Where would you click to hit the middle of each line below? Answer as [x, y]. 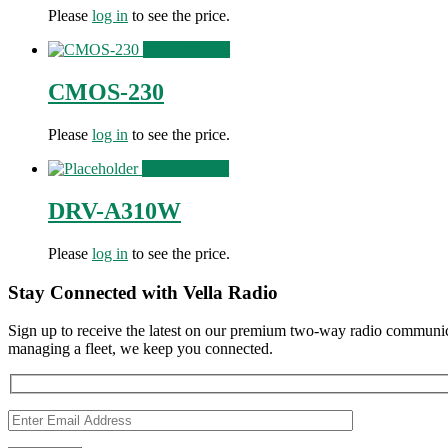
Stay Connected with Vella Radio [143, 292]
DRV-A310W [114, 211]
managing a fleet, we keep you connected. [140, 349]
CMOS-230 [106, 92]
